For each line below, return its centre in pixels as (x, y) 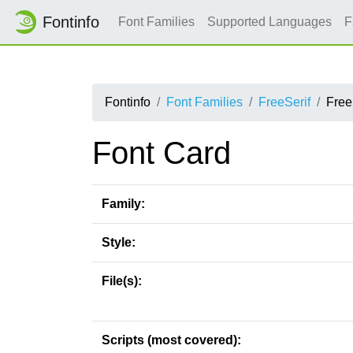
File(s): (122, 281)
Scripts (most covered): (171, 340)
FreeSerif (284, 102)
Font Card (162, 153)
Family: (123, 204)
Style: (119, 242)
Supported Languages (269, 22)
